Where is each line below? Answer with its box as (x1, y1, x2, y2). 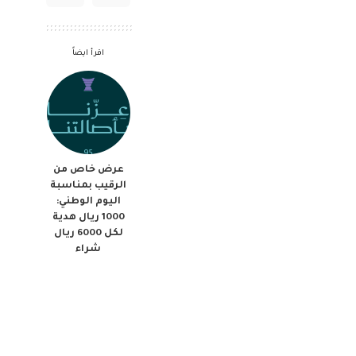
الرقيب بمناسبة (50, 180, 126, 192)
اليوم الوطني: (56, 195, 121, 207)
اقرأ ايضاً (72, 48, 104, 58)
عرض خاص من (52, 164, 124, 176)
